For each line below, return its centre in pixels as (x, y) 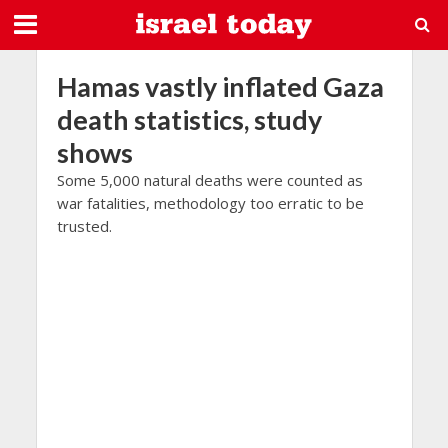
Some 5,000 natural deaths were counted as (209, 180)
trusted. (84, 226)
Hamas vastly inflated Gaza (220, 86)
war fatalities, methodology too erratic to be (210, 203)
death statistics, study (189, 119)
